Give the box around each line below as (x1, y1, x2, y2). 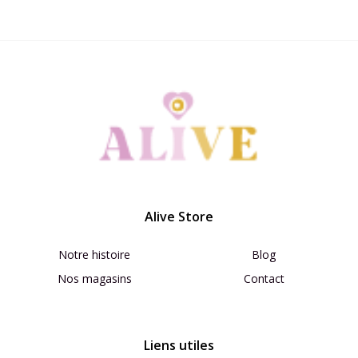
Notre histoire (58, 246, 130, 262)
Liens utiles (144, 336, 214, 354)
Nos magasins (57, 270, 132, 286)
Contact (243, 270, 284, 286)
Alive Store (145, 207, 213, 225)
